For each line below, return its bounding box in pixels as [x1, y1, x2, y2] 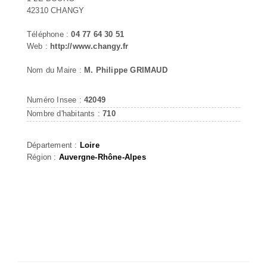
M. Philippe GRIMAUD [84, 65, 167, 74]
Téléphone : [27, 29, 72, 39]
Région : [27, 152, 59, 162]
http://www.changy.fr [50, 41, 129, 51]
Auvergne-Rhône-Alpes [58, 152, 146, 162]
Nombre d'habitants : [27, 108, 103, 118]
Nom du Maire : [27, 65, 84, 74]
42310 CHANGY [27, 5, 85, 15]
